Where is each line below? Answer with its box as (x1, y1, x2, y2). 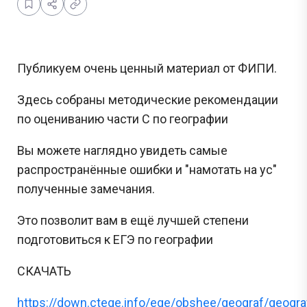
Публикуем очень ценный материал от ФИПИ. (17, 60, 277, 75)
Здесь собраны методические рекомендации (17, 92, 278, 107)
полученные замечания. (17, 181, 155, 196)
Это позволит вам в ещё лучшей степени (17, 212, 249, 228)
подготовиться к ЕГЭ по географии (17, 232, 213, 247)
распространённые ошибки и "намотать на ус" (17, 162, 277, 177)
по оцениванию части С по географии (17, 111, 228, 126)
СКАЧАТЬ (17, 263, 71, 278)
